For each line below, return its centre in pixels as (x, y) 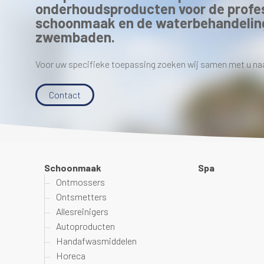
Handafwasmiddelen (96, 241)
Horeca (71, 255)
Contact (65, 95)
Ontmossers (80, 182)
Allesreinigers (82, 211)
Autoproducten (85, 226)
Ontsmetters (81, 197)
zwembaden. (75, 37)
